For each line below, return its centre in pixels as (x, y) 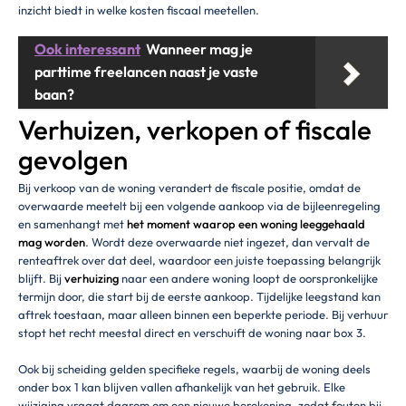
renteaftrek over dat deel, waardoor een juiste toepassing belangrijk (199, 261)
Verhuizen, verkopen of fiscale (195, 130)
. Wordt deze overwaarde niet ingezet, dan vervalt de (227, 242)
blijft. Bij (41, 279)
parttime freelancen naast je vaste (146, 72)
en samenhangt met (72, 224)
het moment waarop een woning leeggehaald (246, 224)
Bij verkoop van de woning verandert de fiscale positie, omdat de (189, 188)
